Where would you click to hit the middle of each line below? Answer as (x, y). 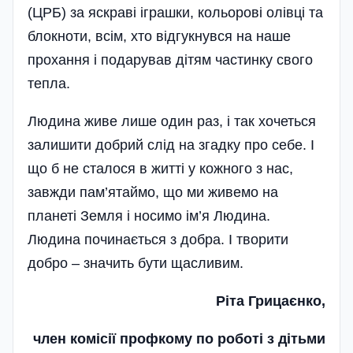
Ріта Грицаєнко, (271, 301)
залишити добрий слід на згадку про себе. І (171, 145)
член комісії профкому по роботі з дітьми (179, 338)
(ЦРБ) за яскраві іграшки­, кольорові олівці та (175, 12)
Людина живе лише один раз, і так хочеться (172, 121)
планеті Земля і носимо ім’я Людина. (149, 216)
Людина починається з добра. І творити (158, 239)
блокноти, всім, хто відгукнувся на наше (159, 36)
